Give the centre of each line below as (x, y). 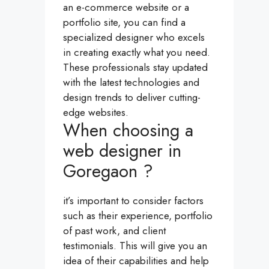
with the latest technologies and (131, 83)
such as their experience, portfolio (138, 216)
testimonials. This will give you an (135, 246)
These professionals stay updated (135, 68)
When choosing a (128, 131)
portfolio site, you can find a (124, 23)
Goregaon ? (108, 171)
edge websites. (96, 113)
